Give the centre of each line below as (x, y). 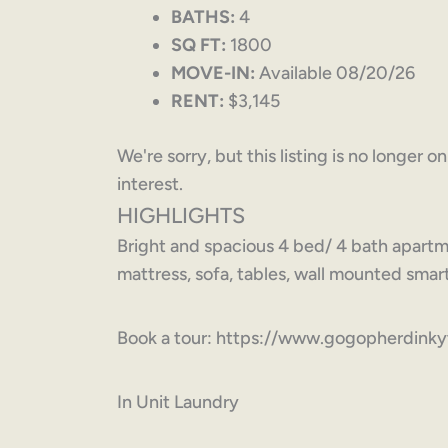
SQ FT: (198, 45)
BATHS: (203, 17)
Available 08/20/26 (335, 73)
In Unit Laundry (178, 402)
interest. (150, 184)
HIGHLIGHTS (181, 215)
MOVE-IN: (213, 73)
